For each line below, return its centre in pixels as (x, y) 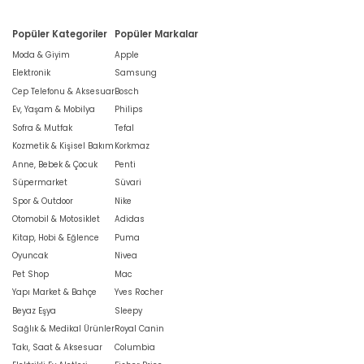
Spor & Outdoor (43, 201)
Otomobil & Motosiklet (56, 219)
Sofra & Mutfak (42, 128)
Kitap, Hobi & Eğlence (56, 237)
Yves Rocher (139, 292)
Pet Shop (30, 274)
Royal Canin (139, 329)
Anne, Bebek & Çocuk (55, 164)
